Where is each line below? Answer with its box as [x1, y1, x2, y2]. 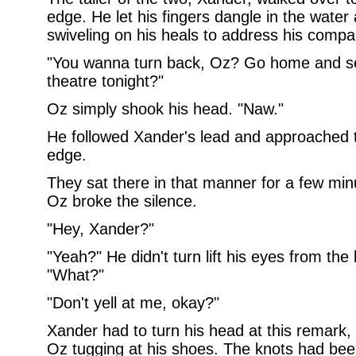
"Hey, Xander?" [46, 220, 154, 238]
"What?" [46, 266, 104, 284]
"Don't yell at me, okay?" [46, 294, 219, 311]
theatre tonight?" [46, 72, 164, 90]
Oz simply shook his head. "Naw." [46, 100, 284, 118]
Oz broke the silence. [46, 192, 197, 210]
